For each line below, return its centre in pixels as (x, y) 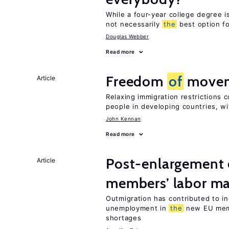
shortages (124, 218)
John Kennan (123, 119)
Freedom (136, 81)
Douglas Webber (127, 36)
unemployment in (138, 208)
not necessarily (134, 24)
